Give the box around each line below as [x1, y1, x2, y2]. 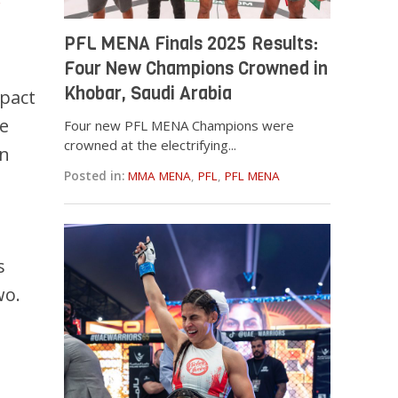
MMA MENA [128, 167, 192, 184]
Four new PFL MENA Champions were [64, 115, 295, 134]
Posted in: [64, 167, 125, 184]
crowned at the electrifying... [64, 135, 237, 154]
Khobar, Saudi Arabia [64, 81, 233, 106]
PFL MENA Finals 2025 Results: [64, 31, 319, 56]
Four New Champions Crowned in [64, 56, 329, 81]
